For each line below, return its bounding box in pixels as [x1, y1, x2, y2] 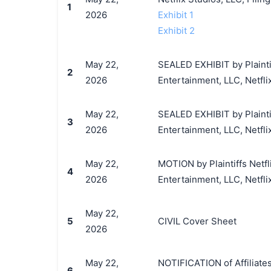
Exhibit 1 [157, 9, 194, 21]
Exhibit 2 [157, 25, 195, 36]
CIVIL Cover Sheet [157, 215, 237, 227]
